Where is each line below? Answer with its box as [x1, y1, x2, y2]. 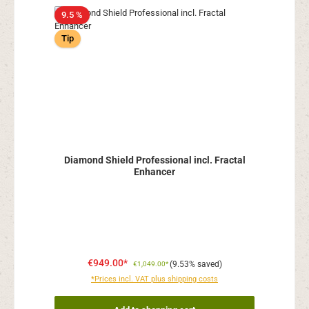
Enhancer [134, 166, 175, 179]
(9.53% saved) [169, 259, 222, 270]
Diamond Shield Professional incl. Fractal [63, 154, 246, 167]
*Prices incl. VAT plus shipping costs [91, 275, 218, 284]
